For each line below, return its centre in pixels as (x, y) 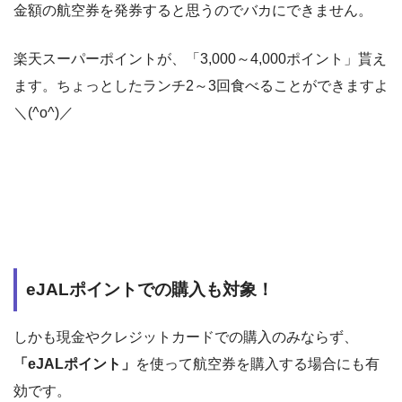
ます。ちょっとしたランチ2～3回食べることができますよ (201, 86)
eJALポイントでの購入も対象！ (150, 290)
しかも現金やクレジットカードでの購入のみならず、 (186, 336)
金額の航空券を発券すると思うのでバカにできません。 (193, 11)
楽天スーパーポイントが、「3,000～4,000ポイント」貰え (200, 59)
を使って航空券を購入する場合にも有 (258, 363)
